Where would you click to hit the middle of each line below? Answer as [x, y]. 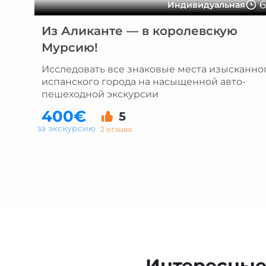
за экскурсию [66, 128]
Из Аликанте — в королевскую [139, 31]
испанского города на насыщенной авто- [143, 82]
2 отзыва [116, 129]
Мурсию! [69, 47]
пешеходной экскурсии [100, 94]
